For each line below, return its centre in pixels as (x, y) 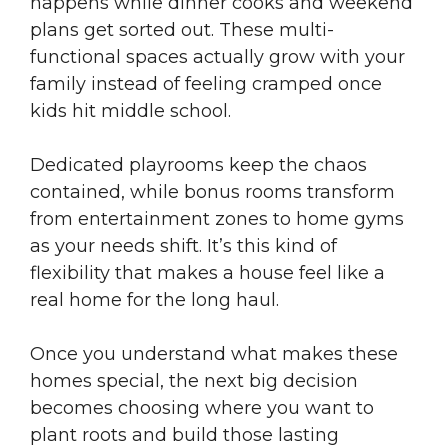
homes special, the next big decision (194, 381)
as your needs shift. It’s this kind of (183, 246)
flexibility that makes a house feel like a (207, 273)
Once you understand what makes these (214, 354)
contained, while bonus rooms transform (212, 192)
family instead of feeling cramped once (206, 84)
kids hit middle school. (130, 111)
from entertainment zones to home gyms (217, 219)
